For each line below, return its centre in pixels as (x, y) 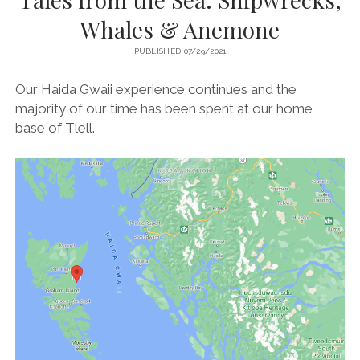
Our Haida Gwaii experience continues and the (155, 89)
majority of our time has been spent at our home (164, 108)
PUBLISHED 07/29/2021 (180, 51)
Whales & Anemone (180, 30)
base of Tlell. (55, 127)
